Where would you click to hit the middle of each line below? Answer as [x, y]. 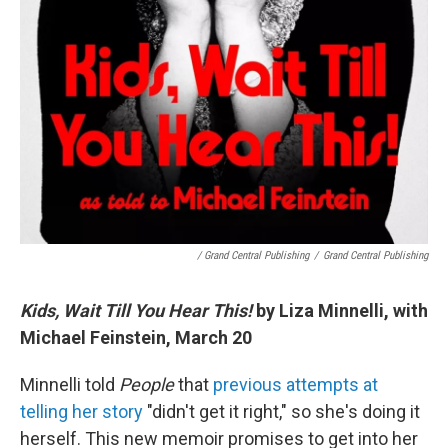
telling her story [81, 411]
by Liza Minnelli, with [340, 310]
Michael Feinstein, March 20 [136, 337]
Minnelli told [69, 384]
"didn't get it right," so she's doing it [281, 411]
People [146, 384]
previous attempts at [295, 384]
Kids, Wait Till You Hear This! [136, 310]
